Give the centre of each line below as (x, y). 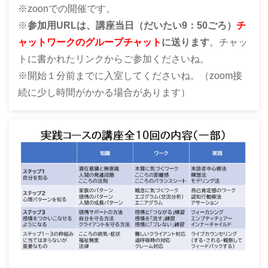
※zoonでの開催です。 (67, 9)
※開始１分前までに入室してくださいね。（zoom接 (130, 76)
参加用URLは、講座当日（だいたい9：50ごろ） (132, 26)
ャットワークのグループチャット (90, 42)
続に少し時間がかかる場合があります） (104, 93)
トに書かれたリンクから (71, 59)
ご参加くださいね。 (166, 59)
